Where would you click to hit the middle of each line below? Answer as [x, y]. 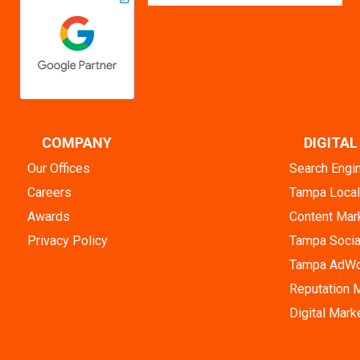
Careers [49, 192]
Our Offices [59, 168]
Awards [49, 216]
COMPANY [77, 142]
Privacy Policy [67, 240]
